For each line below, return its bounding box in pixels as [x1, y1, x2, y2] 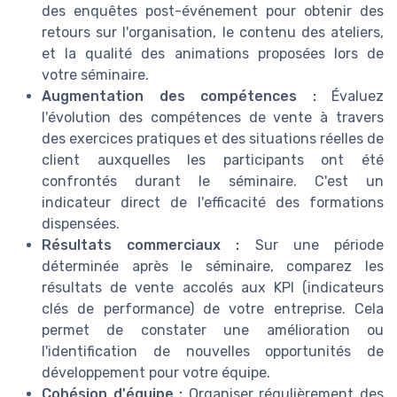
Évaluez [315, 87, 384, 105]
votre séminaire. [42, 66, 149, 83]
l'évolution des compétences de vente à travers [42, 108, 384, 126]
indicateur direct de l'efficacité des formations [42, 193, 384, 211]
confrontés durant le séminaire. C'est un [42, 172, 384, 190]
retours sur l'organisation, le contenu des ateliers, [42, 23, 384, 41]
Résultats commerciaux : [42, 236, 240, 253]
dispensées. [42, 214, 120, 232]
